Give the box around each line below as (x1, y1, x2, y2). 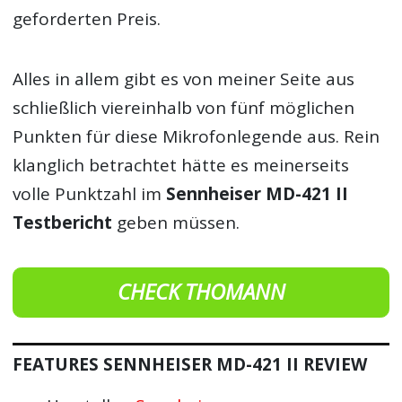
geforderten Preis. (13, 7, 162, 31)
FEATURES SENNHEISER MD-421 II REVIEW (13, 352, 368, 376)
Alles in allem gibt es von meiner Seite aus (13, 66, 355, 91)
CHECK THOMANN (117, 277, 285, 307)
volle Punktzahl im (13, 181, 167, 205)
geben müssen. (112, 210, 240, 234)
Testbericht (13, 210, 113, 234)
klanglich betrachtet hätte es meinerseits (13, 153, 350, 177)
